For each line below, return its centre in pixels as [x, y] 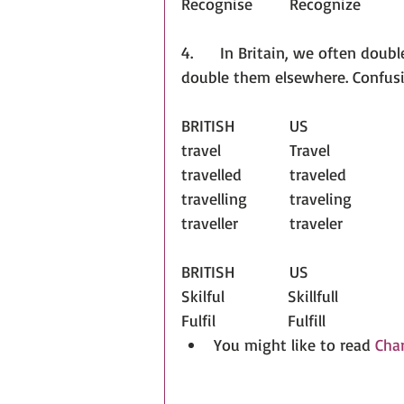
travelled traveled [354, 174]
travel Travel [346, 150]
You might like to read [294, 345]
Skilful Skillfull [260, 296]
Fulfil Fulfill [253, 321]
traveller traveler [316, 223]
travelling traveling [321, 199]
